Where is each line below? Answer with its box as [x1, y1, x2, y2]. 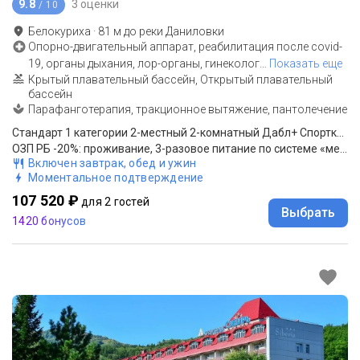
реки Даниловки [139, 24, 224, 38]
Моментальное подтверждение [28, 170, 204, 184]
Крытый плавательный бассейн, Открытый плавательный [28, 72, 333, 86]
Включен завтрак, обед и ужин [28, 156, 196, 170]
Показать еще [269, 56, 342, 70]
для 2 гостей [81, 194, 150, 208]
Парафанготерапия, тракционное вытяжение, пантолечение [28, 102, 347, 116]
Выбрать [281, 204, 335, 220]
